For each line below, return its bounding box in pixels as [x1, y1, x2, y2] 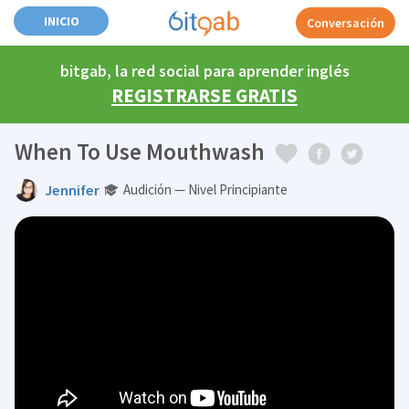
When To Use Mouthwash [15, 137, 266, 167]
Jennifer [45, 180, 100, 199]
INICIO [43, 13, 79, 29]
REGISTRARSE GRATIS [111, 83, 298, 108]
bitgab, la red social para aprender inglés [59, 60, 350, 81]
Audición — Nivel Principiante [123, 180, 288, 198]
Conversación [307, 15, 384, 31]
